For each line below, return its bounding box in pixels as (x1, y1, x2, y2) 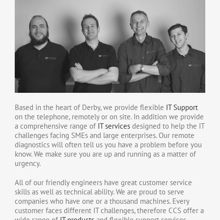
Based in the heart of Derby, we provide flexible (15, 102, 166, 112)
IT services (98, 121, 130, 131)
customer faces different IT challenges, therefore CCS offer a (15, 205, 204, 215)
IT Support (166, 102, 198, 112)
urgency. (15, 158, 41, 168)
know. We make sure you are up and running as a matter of (15, 149, 196, 159)
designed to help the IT (130, 121, 204, 131)
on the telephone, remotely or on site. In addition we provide (15, 111, 204, 121)
